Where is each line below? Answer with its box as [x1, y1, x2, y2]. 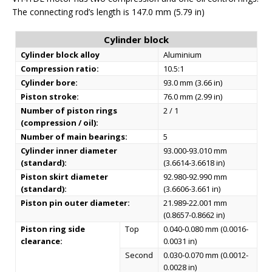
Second [124, 250, 153, 260]
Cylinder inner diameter [20, 145, 117, 156]
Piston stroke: [20, 91, 79, 102]
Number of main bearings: [20, 131, 127, 142]
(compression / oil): [20, 117, 98, 128]
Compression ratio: [20, 63, 99, 74]
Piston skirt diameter [20, 171, 108, 182]
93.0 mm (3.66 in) [163, 77, 222, 88]
